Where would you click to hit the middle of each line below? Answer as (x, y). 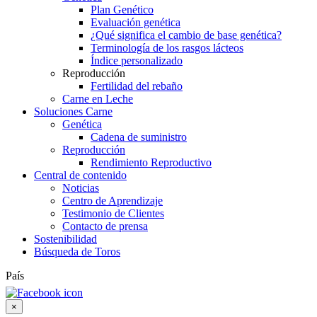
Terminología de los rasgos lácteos (167, 47)
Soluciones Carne (73, 111)
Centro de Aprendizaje (113, 200)
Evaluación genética (136, 22)
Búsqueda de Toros (77, 251)
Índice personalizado (137, 60)
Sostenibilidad (65, 238)
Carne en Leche (98, 98)
